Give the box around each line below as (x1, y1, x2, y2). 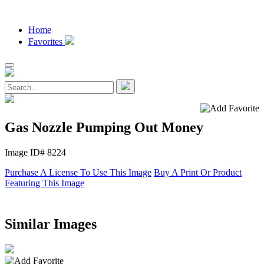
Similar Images (5, 216, 97, 232)
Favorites (28, 37, 65, 47)
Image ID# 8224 (5, 147, 66, 157)
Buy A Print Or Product (154, 167, 242, 177)
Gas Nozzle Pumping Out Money (5, 119, 203, 135)
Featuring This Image (5, 177, 84, 188)
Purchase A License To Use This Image (5, 167, 151, 177)
